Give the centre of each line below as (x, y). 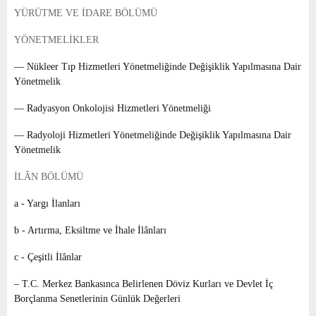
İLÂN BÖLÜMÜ (50, 177)
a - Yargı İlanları (47, 204)
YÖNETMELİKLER (58, 40)
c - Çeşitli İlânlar (48, 257)
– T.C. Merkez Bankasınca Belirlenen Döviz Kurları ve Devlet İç (144, 284)
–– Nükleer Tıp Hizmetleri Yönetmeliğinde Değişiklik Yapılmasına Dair (158, 67)
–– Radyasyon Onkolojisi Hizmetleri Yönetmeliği (113, 109)
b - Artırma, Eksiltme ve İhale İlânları (90, 231)
